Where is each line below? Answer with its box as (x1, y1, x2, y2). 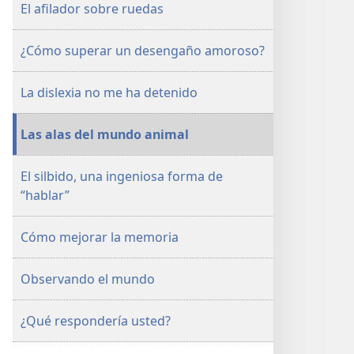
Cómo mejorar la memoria (21, 228, 179, 246)
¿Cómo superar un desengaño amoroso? (21, 42, 265, 59)
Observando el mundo (21, 270, 155, 288)
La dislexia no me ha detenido (21, 84, 198, 101)
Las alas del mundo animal (21, 126, 189, 143)
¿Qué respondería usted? (21, 312, 171, 330)
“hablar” (21, 186, 70, 204)
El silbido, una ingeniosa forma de (21, 168, 223, 185)
